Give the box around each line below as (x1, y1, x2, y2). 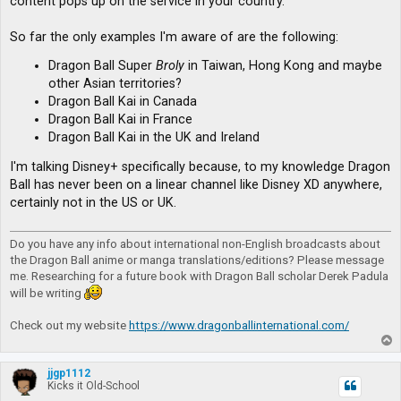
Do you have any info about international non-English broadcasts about (10, 236, 380, 251)
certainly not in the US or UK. (10, 194, 176, 210)
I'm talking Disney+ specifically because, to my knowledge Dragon (10, 158, 390, 175)
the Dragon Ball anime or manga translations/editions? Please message (10, 252, 384, 267)
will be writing (10, 286, 84, 300)
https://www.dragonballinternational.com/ (129, 318, 349, 332)
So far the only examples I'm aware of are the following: (10, 30, 338, 46)
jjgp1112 (47, 366, 90, 380)
